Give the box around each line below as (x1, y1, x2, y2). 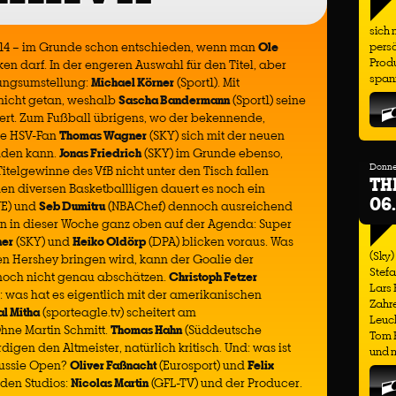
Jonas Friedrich (59, 144, 141, 162)
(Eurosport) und (156, 356, 247, 374)
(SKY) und (13, 232, 72, 250)
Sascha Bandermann (118, 91, 230, 109)
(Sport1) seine (230, 91, 306, 109)
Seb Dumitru (39, 197, 105, 215)
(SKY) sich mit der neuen (147, 126, 285, 144)
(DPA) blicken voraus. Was (146, 232, 293, 250)
